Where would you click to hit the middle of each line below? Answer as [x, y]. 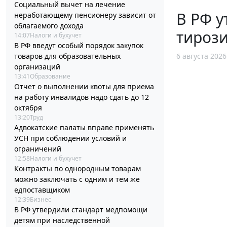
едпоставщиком [42, 190]
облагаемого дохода [49, 26]
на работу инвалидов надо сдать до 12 [82, 97]
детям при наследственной [62, 220]
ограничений [38, 149]
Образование [50, 77]
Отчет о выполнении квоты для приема [84, 87]
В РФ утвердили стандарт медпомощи [81, 210]
